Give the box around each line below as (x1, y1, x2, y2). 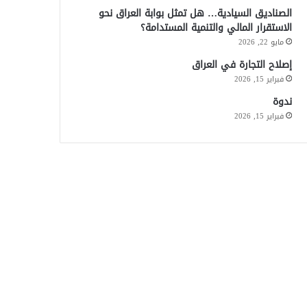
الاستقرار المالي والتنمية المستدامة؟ (140, 18, 292, 37)
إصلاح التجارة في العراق (191, 55, 292, 74)
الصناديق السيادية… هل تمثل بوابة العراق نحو (98, 3, 292, 23)
